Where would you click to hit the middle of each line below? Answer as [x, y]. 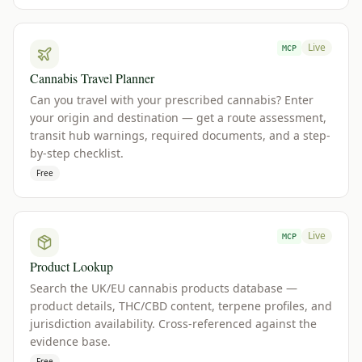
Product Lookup [72, 266]
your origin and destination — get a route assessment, [178, 118]
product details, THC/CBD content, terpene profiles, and [181, 306]
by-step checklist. [77, 153]
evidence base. [70, 341]
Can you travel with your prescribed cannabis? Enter [172, 100]
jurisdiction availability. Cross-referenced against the [173, 324]
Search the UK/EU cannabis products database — [164, 288]
